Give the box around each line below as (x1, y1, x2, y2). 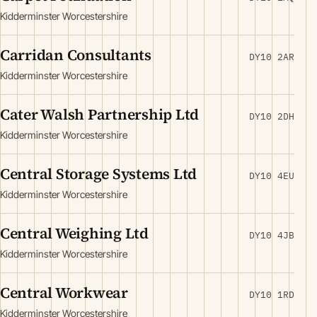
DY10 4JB (249, 229, 294, 241)
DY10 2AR (249, 51, 294, 63)
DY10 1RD (249, 289, 294, 301)
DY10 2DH (249, 110, 294, 122)
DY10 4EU (249, 170, 294, 182)
